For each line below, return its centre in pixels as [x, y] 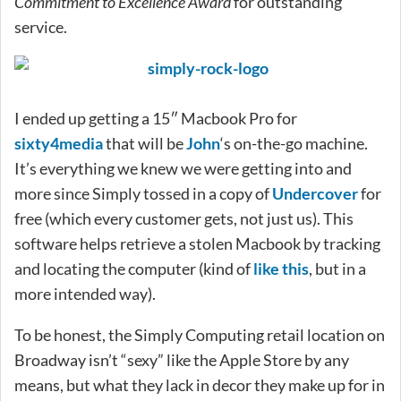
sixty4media [59, 143]
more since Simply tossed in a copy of [143, 193]
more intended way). [85, 293]
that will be [145, 143]
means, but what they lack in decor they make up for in [200, 384]
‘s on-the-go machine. [294, 143]
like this [281, 268]
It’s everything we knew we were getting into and [183, 168]
